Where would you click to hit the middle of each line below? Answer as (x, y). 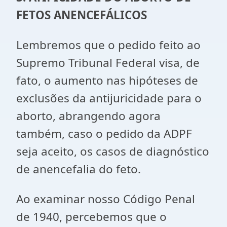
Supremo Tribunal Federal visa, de (108, 63)
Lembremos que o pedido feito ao (108, 45)
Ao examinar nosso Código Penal (106, 199)
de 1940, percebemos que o (91, 217)
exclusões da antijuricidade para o (109, 98)
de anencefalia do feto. (79, 169)
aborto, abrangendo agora (88, 116)
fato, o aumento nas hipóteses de (107, 80)
